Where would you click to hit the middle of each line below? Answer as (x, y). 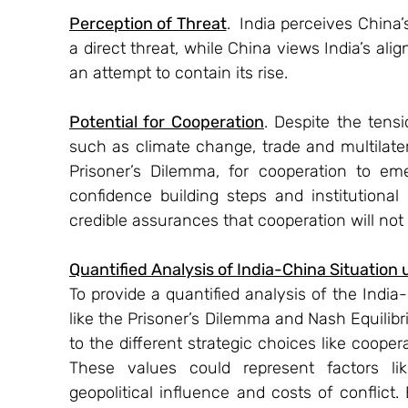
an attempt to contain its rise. (178, 72)
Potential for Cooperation (167, 122)
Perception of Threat (148, 23)
